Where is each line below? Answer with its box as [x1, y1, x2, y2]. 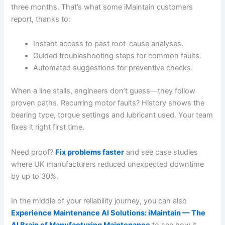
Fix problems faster [55, 147, 125, 157]
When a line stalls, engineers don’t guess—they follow [11, 86, 196, 96]
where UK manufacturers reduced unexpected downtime [11, 159, 204, 169]
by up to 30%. [11, 171, 59, 181]
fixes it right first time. [11, 123, 85, 132]
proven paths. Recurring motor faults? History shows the [11, 98, 205, 108]
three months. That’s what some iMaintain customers [11, 2, 193, 12]
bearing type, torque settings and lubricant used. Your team [11, 110, 213, 120]
